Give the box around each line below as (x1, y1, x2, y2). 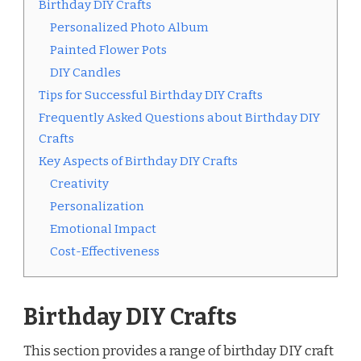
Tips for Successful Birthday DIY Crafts (39, 88, 263, 103)
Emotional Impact (50, 222, 156, 237)
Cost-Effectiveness (50, 244, 160, 259)
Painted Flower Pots (50, 43, 167, 58)
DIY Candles (50, 65, 121, 81)
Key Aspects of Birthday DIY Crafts (39, 154, 238, 169)
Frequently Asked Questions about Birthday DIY (39, 110, 320, 126)
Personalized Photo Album (50, 20, 209, 35)
